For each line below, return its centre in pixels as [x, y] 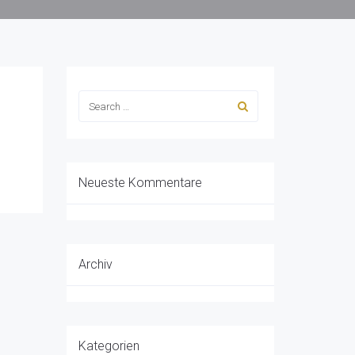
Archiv [95, 264]
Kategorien [109, 346]
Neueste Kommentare [140, 183]
